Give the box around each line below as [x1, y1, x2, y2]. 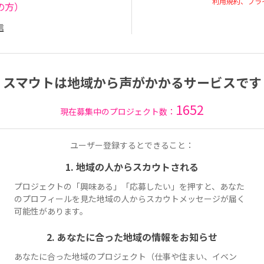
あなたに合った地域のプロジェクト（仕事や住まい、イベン [14, 250, 237, 263]
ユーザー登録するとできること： [70, 139, 194, 151]
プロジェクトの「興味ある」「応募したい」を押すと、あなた [14, 180, 245, 193]
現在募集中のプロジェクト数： [60, 105, 176, 118]
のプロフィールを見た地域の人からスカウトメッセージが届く [14, 193, 245, 205]
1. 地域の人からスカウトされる [65, 160, 199, 174]
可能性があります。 [14, 205, 88, 217]
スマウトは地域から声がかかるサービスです [2, 72, 262, 92]
